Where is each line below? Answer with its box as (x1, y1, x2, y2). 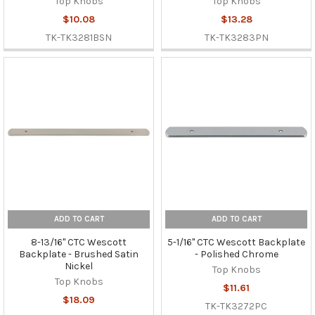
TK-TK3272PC (205, 300, 267, 313)
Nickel (65, 259, 93, 272)
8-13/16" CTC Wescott (31, 236, 127, 248)
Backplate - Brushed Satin (19, 247, 139, 260)
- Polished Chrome (194, 247, 278, 260)
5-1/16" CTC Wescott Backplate (167, 236, 305, 248)
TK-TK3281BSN (46, 31, 112, 44)
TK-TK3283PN (204, 31, 269, 44)
